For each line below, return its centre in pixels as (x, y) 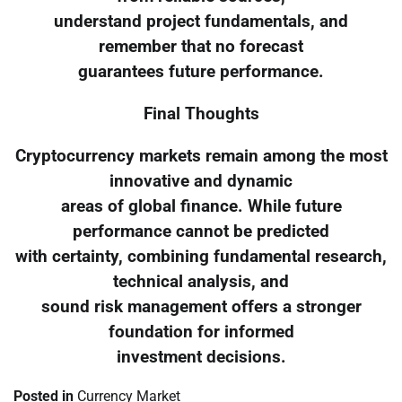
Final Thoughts (201, 114)
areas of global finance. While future (201, 206)
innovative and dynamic (201, 181)
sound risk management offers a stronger (201, 306)
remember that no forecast (201, 47)
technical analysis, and (201, 281)
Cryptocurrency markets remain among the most (201, 156)
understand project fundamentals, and (201, 22)
